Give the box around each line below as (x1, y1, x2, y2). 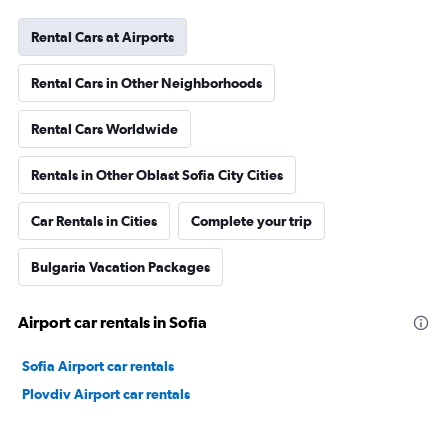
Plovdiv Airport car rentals (22, 386, 190, 402)
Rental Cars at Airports (31, 29, 174, 45)
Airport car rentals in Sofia (18, 313, 207, 331)
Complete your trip (191, 213, 312, 229)
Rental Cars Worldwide (31, 121, 178, 137)
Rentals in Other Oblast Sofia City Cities (31, 167, 283, 183)
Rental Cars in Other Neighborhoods (31, 75, 262, 91)
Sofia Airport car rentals (22, 358, 174, 374)
